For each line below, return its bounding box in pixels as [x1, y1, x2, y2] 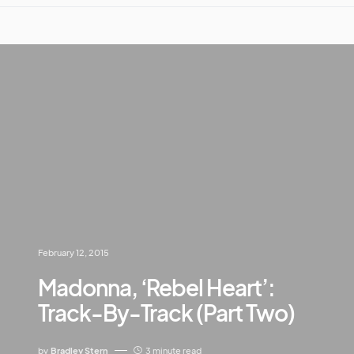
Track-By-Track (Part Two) [38, 298, 295, 326]
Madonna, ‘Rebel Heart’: [38, 273, 275, 301]
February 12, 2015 [38, 247, 109, 258]
